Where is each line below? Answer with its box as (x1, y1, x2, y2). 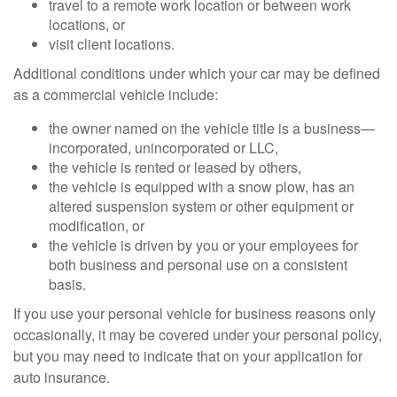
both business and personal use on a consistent (49, 254, 347, 275)
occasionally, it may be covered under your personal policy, (13, 324, 382, 345)
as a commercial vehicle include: (13, 84, 218, 105)
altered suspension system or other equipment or (49, 196, 354, 216)
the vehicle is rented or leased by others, (49, 157, 301, 177)
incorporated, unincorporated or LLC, (49, 137, 278, 158)
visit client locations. (49, 34, 175, 54)
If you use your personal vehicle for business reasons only (13, 303, 376, 323)
